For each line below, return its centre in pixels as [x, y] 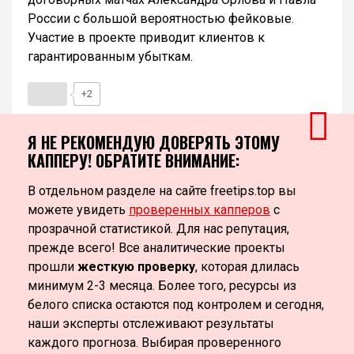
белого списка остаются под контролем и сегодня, [176, 305]
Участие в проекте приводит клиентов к [146, 38]
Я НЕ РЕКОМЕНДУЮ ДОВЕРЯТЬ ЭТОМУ [154, 143]
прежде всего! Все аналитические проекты [156, 248]
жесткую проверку [136, 267]
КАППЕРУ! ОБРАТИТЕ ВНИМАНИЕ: [134, 161]
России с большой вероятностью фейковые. [161, 19]
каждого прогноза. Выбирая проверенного [154, 343]
